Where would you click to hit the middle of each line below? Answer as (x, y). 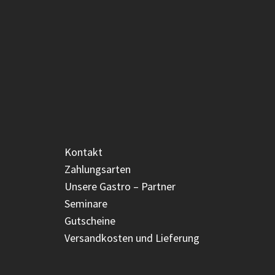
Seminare (86, 203)
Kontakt (83, 152)
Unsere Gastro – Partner (120, 186)
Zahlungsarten (98, 169)
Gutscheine (90, 221)
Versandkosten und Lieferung (132, 238)
